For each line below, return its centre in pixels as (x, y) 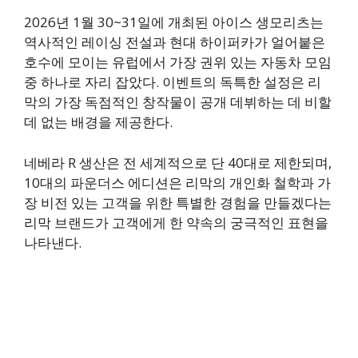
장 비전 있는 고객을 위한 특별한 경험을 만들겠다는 (178, 202)
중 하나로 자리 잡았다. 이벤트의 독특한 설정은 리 (173, 82)
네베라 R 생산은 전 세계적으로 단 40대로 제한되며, (178, 162)
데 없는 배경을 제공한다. (98, 122)
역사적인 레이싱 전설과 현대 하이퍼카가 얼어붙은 (175, 42)
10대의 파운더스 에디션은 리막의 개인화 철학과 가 (177, 182)
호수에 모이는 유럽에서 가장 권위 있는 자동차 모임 (178, 62)
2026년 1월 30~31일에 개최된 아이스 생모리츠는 (174, 22)
